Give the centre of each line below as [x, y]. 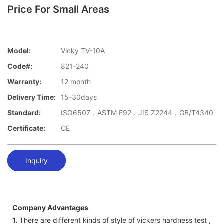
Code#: [20, 66]
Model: [19, 51]
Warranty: [24, 82]
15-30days [79, 97]
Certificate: [26, 128]
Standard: [24, 113]
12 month [76, 82]
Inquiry [37, 160]
